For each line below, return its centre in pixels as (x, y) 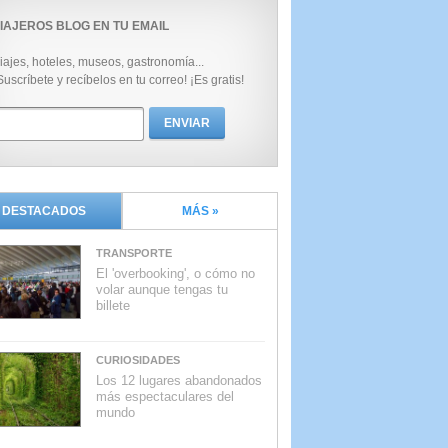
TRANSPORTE (134, 253)
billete (113, 305)
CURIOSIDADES (138, 360)
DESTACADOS (44, 211)
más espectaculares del (165, 397)
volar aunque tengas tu (162, 289)
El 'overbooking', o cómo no (175, 273)
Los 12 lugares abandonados (179, 381)
